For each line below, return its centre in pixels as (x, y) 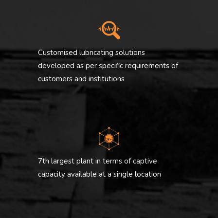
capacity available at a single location (100, 174)
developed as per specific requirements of (108, 66)
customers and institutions (81, 79)
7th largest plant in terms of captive (98, 161)
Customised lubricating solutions (91, 53)
